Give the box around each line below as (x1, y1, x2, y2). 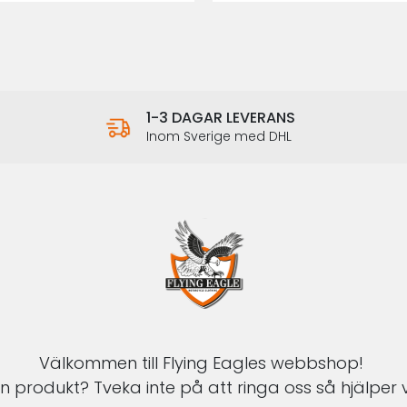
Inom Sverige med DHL (146, 127, 293, 145)
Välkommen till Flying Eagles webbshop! (39, 352, 368, 374)
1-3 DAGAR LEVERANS (146, 107, 296, 128)
